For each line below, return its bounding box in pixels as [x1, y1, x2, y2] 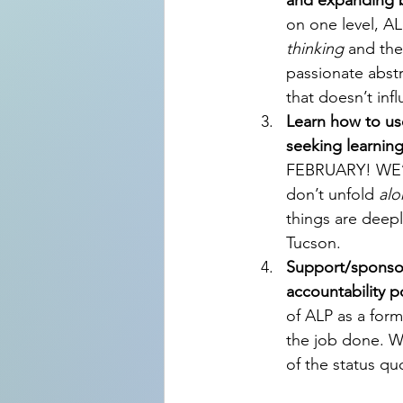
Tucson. [286, 233, 341, 254]
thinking [286, 39, 344, 59]
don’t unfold [286, 184, 379, 205]
